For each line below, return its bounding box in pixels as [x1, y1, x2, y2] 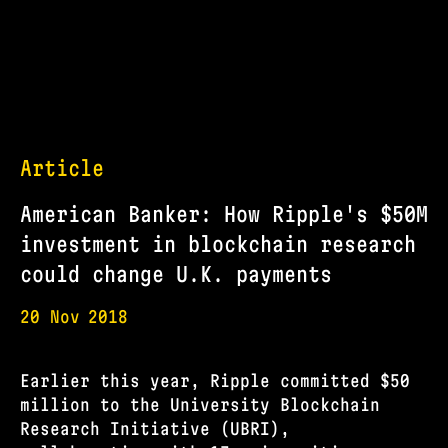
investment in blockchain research [20, 231, 416, 256]
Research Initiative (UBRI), [20, 418, 290, 438]
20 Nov [20, 306, 80, 326]
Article [20, 155, 104, 180]
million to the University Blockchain [20, 394, 380, 414]
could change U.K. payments [20, 261, 332, 286]
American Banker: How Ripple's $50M [20, 201, 428, 226]
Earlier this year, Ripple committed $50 [20, 370, 410, 390]
